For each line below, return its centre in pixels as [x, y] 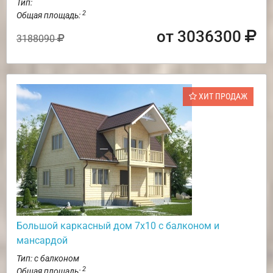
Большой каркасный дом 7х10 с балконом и [118, 226]
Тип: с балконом [48, 259]
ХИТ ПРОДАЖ [222, 97]
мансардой [42, 241]
